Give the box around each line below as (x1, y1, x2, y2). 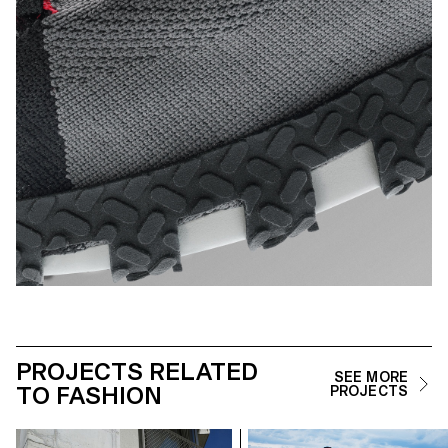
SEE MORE (333, 369, 408, 386)
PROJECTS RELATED (16, 357, 258, 387)
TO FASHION (16, 381, 162, 411)
